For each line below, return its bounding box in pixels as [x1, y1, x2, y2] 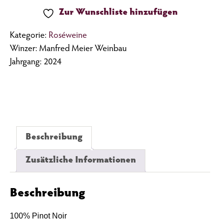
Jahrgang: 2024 [10, 58, 61, 67]
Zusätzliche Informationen [26, 156, 136, 165]
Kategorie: [10, 31, 49, 41]
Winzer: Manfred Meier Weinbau [10, 45, 127, 54]
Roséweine [49, 31, 87, 41]
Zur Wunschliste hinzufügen [59, 8, 178, 18]
